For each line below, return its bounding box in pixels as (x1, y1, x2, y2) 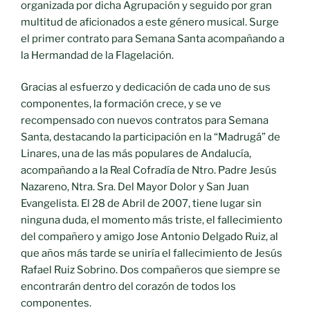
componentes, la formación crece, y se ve (21, 98, 221, 111)
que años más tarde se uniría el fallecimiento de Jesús (21, 247, 282, 260)
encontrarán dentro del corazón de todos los (21, 280, 236, 293)
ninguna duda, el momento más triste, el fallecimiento (21, 214, 282, 227)
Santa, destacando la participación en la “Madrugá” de (21, 131, 280, 144)
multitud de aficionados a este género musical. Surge (21, 15, 279, 28)
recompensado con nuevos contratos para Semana (21, 114, 268, 127)
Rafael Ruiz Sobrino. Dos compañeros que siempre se (21, 264, 280, 277)
